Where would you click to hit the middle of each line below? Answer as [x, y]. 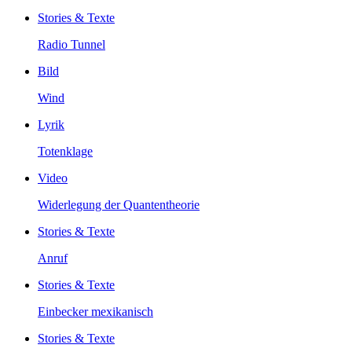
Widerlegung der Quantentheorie [119, 204]
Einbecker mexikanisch [95, 311]
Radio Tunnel [71, 44]
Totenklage [65, 151]
